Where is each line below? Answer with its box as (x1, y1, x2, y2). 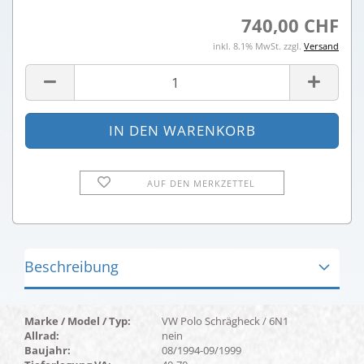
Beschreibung (24, 257, 119, 276)
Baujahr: (24, 343, 71, 357)
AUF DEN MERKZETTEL (146, 177, 255, 189)
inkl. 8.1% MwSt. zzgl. (213, 40, 304, 52)
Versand (304, 40, 339, 52)
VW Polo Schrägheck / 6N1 (162, 314, 288, 328)
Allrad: (24, 328, 59, 343)
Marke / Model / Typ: (24, 314, 131, 328)
